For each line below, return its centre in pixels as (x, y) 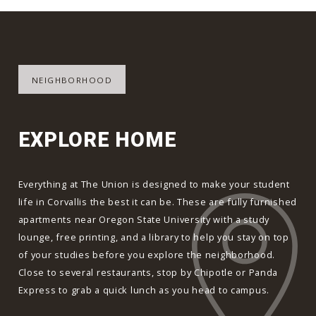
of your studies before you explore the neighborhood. (147, 254)
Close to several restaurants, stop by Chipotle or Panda (148, 272)
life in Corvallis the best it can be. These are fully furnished (157, 201)
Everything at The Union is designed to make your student (154, 184)
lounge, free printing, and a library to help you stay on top (153, 237)
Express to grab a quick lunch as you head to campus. (144, 290)
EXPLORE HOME (97, 140)
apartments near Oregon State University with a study (144, 219)
